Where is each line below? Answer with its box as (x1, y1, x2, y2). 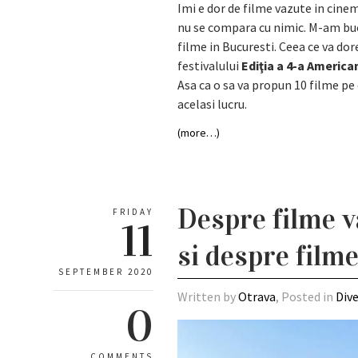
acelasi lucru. (177, 96, 248, 113)
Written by (177, 288, 239, 305)
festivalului (177, 58, 242, 74)
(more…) (177, 125, 221, 141)
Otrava (238, 288, 276, 305)
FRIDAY (113, 206, 153, 218)
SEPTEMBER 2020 (58, 266, 153, 278)
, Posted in (276, 288, 336, 305)
